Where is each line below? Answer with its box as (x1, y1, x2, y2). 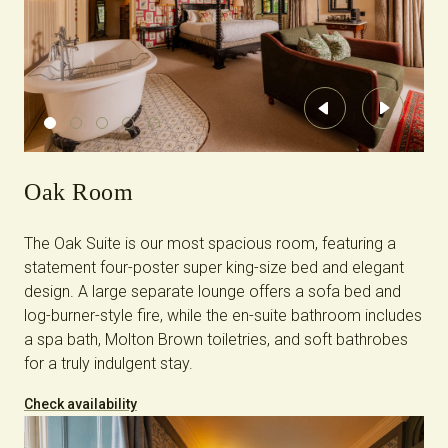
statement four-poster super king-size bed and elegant (24, 258, 404, 278)
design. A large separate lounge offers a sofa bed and (24, 282, 401, 302)
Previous (324, 105, 385, 127)
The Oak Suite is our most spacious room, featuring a (24, 234, 396, 254)
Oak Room (24, 179, 133, 206)
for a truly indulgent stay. (24, 354, 193, 374)
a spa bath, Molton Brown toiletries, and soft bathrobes (24, 330, 408, 350)
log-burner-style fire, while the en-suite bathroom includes (24, 306, 422, 326)
